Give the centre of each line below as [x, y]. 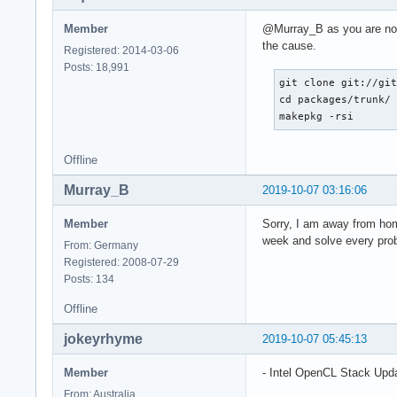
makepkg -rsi [317, 116]
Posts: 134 [89, 279]
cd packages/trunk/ [335, 99]
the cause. [289, 45]
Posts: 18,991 [97, 67]
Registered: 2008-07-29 [121, 262]
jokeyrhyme [103, 339]
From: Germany [101, 245]
